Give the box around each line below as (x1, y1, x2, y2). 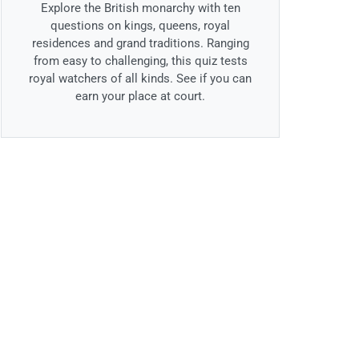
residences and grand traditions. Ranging (31, 36, 249, 51)
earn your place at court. (75, 89, 205, 104)
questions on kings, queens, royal (50, 18, 230, 34)
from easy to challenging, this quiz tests (33, 54, 248, 69)
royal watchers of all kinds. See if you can (29, 71, 252, 87)
